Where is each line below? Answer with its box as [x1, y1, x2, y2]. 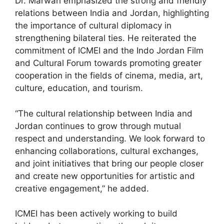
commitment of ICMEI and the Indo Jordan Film [15, 45, 203, 56]
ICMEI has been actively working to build [15, 208, 177, 219]
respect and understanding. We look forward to [15, 133, 205, 143]
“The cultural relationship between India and [15, 108, 192, 118]
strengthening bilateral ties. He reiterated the [15, 33, 196, 43]
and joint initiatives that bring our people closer [15, 158, 203, 168]
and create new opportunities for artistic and [15, 170, 195, 181]
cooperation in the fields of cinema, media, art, [15, 70, 203, 81]
